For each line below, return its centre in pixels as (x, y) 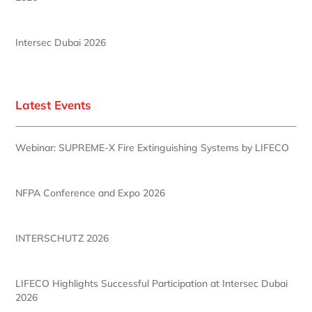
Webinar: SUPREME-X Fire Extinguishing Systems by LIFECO (153, 148)
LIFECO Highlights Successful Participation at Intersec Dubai (152, 284)
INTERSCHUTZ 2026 (62, 239)
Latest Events (54, 105)
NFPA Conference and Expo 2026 (91, 193)
